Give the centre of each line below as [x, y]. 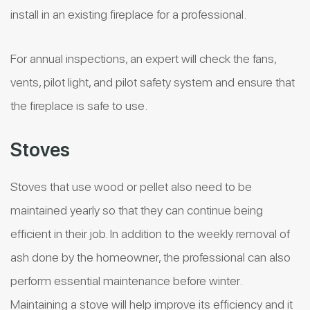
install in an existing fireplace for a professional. [128, 15]
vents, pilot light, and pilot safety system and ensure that [153, 82]
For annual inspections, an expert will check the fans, [143, 59]
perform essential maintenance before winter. [126, 281]
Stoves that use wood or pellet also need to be [131, 187]
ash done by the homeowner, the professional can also [151, 257]
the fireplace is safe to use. [79, 106]
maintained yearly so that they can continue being [137, 210]
